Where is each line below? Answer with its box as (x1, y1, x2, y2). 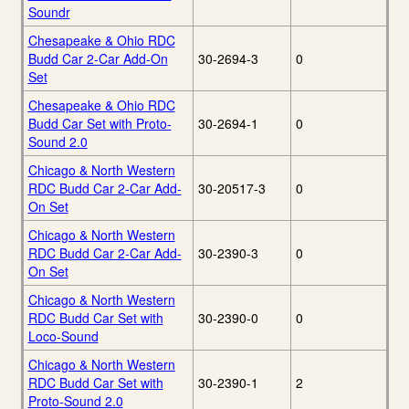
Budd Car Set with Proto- (27, 114, 172, 133)
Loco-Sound (27, 327, 99, 346)
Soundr (27, 3, 70, 22)
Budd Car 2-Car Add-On (27, 49, 168, 68)
